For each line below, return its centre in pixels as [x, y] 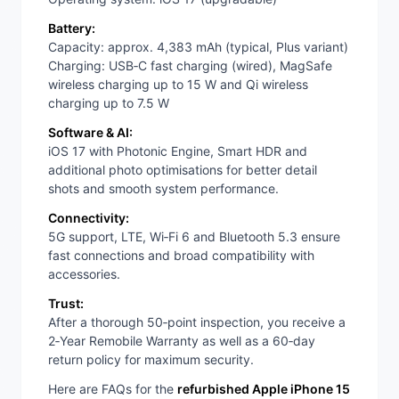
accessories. [84, 274]
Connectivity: [89, 218]
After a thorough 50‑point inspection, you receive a [197, 322]
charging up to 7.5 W [109, 103]
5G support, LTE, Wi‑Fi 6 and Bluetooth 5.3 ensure [194, 237]
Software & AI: [90, 133]
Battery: [72, 28]
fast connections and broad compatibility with [181, 256]
